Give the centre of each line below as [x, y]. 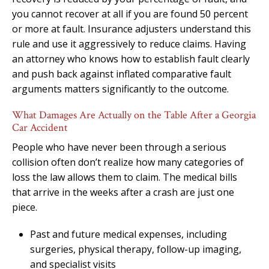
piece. [25, 207]
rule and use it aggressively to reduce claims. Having [129, 44]
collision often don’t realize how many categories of [128, 162]
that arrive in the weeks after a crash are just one [123, 192]
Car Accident [40, 127]
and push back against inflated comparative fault [122, 74]
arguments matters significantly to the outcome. [120, 89]
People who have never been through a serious [119, 147]
